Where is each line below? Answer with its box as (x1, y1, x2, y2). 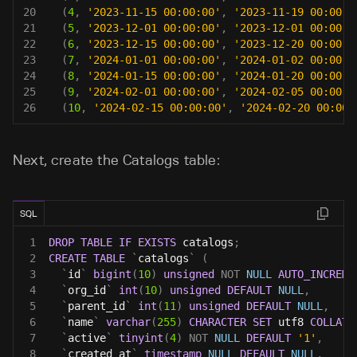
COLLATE (310, 316, 355, 329)
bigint (93, 268, 131, 281)
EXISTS (138, 236, 176, 249)
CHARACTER (189, 316, 246, 329)
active (68, 331, 106, 345)
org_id (68, 284, 106, 297)
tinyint (119, 331, 163, 345)
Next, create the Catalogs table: (13, 151, 220, 170)
